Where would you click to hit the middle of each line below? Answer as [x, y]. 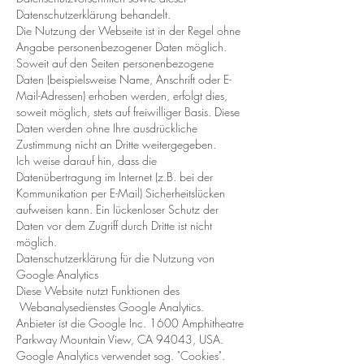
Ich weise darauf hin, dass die [87, 160]
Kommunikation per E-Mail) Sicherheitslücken [121, 193]
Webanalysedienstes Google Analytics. [110, 307]
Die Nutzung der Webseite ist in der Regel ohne [128, 30]
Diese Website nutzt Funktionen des [98, 290]
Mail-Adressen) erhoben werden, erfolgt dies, [122, 95]
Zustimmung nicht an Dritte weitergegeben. [116, 144]
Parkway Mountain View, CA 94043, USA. [120, 339]
